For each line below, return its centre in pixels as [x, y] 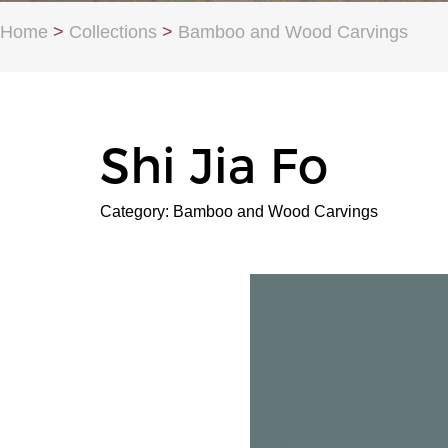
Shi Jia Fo [214, 166]
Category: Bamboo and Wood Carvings [239, 211]
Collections [113, 32]
